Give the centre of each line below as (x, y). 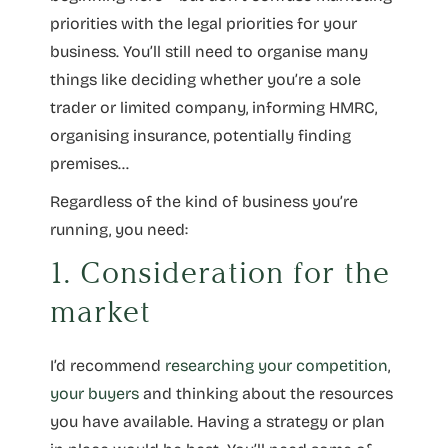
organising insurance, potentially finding (200, 135)
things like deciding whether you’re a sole (205, 79)
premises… (89, 163)
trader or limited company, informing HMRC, (213, 107)
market (100, 311)
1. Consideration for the (220, 272)
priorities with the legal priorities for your (203, 23)
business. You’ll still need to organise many (209, 51)
